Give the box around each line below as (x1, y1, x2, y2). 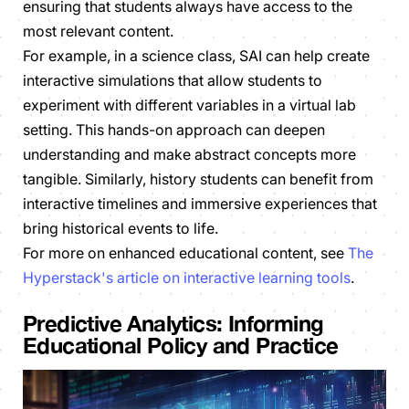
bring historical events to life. (23, 219, 218, 238)
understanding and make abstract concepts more (23, 145, 356, 164)
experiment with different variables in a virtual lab (23, 96, 356, 115)
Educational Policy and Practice (23, 332, 339, 359)
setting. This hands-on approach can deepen (23, 121, 325, 140)
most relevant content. (23, 22, 173, 41)
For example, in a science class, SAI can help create (23, 47, 370, 66)
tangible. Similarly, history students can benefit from (23, 170, 373, 189)
